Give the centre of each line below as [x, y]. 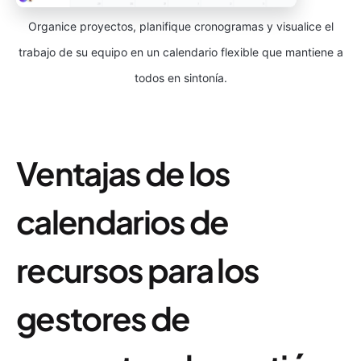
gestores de [103, 317]
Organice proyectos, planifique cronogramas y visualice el [180, 26]
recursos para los [138, 269]
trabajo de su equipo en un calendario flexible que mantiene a [180, 52]
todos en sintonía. [180, 77]
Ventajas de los [123, 172]
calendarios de [122, 221]
